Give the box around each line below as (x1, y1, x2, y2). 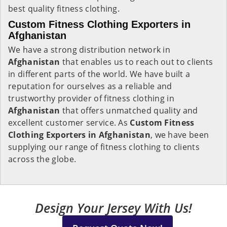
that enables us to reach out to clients (62, 56, 213, 67)
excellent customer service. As (8, 117, 130, 128)
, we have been (150, 129, 209, 140)
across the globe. (8, 154, 77, 165)
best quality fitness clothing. (8, 3, 122, 14)
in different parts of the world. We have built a (8, 68, 191, 80)
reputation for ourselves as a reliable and (8, 81, 172, 92)
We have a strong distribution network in (8, 44, 170, 55)
